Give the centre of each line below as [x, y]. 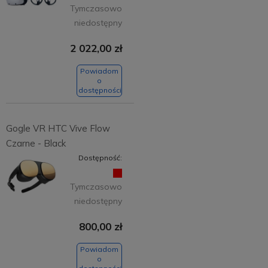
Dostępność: [100, 158]
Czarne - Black [36, 144]
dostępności [100, 90]
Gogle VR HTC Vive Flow [58, 129]
